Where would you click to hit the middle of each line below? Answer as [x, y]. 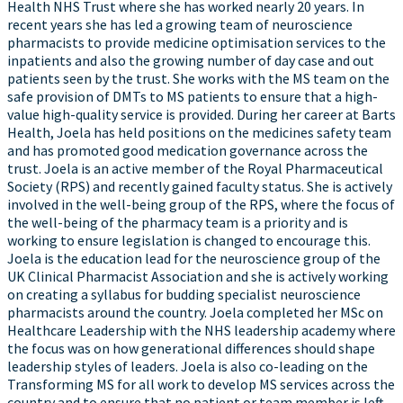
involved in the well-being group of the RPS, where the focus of [201, 204]
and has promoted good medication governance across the [188, 150]
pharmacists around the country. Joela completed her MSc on [195, 312]
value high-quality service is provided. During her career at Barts [201, 114]
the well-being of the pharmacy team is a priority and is [178, 222]
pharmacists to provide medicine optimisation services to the [197, 42]
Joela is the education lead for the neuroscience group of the [194, 258]
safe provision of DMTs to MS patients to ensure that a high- [193, 96]
